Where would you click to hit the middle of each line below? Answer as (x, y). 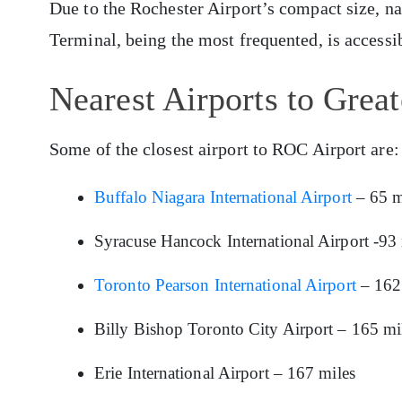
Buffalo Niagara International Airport (223, 197)
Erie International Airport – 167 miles (225, 373)
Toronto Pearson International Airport (225, 285)
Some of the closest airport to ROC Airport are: (224, 149)
